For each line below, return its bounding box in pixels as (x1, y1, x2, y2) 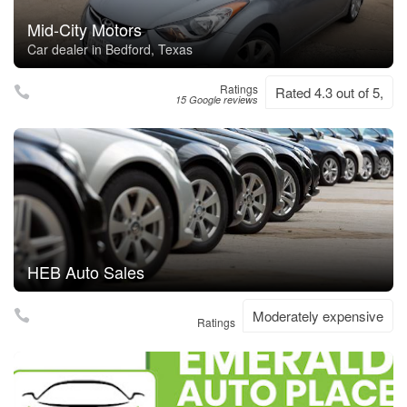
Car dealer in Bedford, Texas (27, 40, 193, 58)
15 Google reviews (175, 93, 258, 106)
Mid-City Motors (27, 17, 142, 41)
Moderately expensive (253, 306, 383, 325)
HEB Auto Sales (27, 260, 144, 283)
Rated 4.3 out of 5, (275, 83, 383, 102)
